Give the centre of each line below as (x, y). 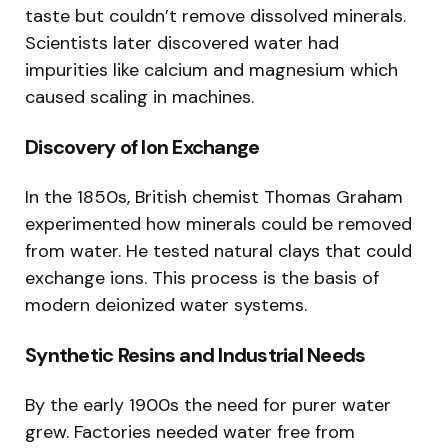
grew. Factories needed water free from (190, 431)
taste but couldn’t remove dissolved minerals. (215, 15)
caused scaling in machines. (139, 96)
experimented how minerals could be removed (218, 223)
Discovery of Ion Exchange (142, 146)
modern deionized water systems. (166, 304)
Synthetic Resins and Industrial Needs (195, 354)
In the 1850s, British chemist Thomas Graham (214, 196)
